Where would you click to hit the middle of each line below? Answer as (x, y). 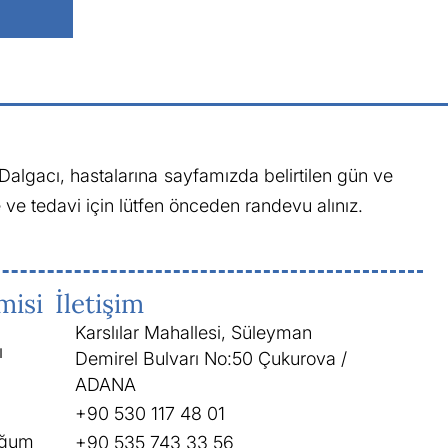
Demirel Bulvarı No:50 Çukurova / (210, 358)
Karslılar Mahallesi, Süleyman (193, 332)
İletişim (99, 303)
